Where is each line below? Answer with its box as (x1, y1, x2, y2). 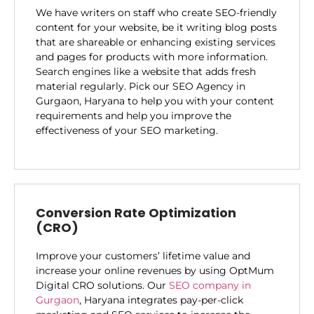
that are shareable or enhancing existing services (36, 35, 275, 48)
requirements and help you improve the (36, 109, 231, 122)
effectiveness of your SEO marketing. (36, 123, 218, 137)
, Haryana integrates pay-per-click (79, 294, 243, 307)
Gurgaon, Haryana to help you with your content (36, 94, 274, 107)
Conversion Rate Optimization (36, 204, 236, 222)
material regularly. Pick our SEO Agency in (36, 79, 245, 93)
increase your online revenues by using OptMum (36, 264, 274, 278)
